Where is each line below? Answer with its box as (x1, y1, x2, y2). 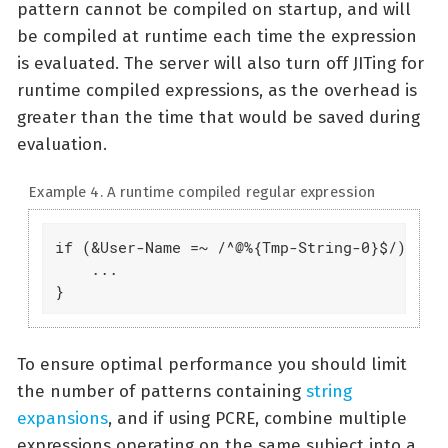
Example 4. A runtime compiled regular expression (28, 183, 376, 202)
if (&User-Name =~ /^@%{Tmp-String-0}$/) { (54, 236, 424, 257)
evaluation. (17, 133, 107, 155)
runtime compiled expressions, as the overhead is (17, 79, 417, 101)
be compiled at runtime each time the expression (17, 25, 417, 47)
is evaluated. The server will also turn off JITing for (17, 52, 424, 74)
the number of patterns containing (17, 380, 306, 402)
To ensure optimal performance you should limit (17, 353, 407, 375)
